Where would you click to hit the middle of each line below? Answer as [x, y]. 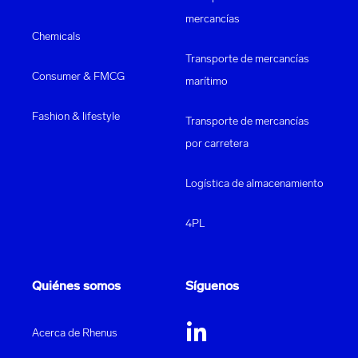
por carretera [217, 145]
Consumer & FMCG [78, 78]
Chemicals [56, 38]
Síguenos [212, 287]
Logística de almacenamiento [255, 185]
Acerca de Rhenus [75, 334]
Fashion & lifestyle [76, 117]
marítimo [207, 82]
